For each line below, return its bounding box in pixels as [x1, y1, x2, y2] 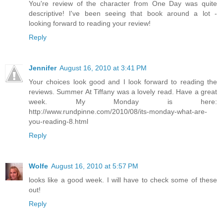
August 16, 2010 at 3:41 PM [59, 64, 147, 72]
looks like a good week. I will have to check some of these [29, 176, 217, 184]
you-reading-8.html [29, 117, 88, 126]
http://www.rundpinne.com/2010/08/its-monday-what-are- [29, 108, 207, 116]
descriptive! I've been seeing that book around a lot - [29, 9, 217, 18]
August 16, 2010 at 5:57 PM [51, 162, 138, 170]
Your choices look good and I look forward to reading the [29, 78, 217, 86]
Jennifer [29, 64, 56, 72]
